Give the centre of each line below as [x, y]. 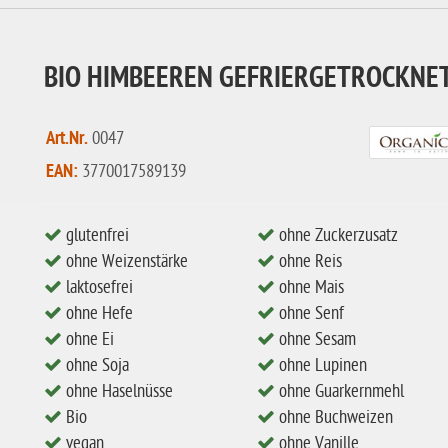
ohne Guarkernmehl [339, 391]
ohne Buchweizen [333, 417]
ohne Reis [308, 261]
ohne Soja [95, 365]
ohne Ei [88, 339]
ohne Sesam [315, 339]
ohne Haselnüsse [117, 391]
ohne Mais [309, 287]
